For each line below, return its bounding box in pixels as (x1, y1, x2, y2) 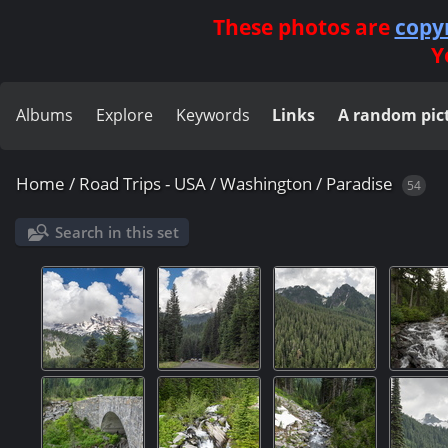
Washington (220, 172, 312, 195)
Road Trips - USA (79, 172, 206, 195)
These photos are (212, 13, 395, 41)
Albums (16, 104, 73, 126)
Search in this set (55, 222, 180, 242)
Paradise (326, 172, 393, 195)
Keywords (175, 104, 250, 126)
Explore (95, 104, 153, 126)
